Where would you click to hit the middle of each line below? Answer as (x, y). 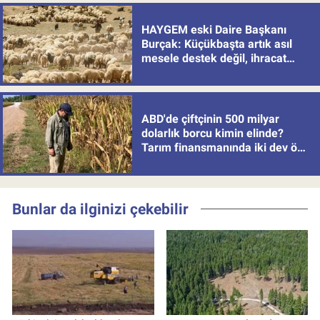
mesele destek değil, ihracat (214, 58)
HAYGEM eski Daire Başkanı (214, 29)
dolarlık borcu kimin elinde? (212, 134)
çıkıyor (158, 162)
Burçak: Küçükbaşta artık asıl (216, 44)
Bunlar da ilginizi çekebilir (100, 209)
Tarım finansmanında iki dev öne (225, 148)
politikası (164, 72)
